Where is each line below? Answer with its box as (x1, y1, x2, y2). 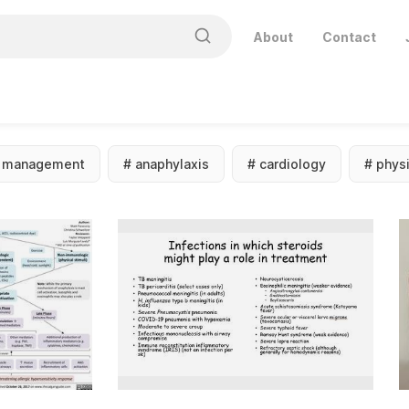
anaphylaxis (135, 156, 209, 173)
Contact (321, 28, 376, 45)
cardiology (259, 156, 326, 173)
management (2, 156, 85, 173)
